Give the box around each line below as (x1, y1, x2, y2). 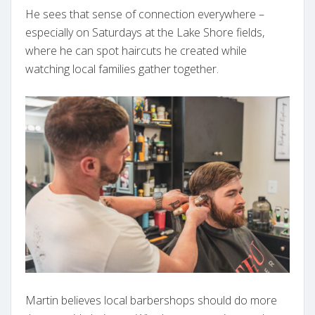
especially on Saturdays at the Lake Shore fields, (25, 25, 264, 41)
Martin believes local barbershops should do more (25, 292, 277, 308)
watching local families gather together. (25, 61, 219, 77)
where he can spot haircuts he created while (25, 43, 247, 59)
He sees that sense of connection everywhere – (25, 6, 264, 22)
